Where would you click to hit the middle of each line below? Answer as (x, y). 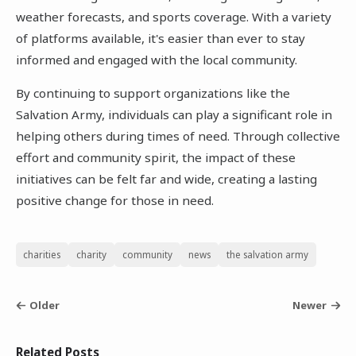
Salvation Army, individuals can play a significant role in (174, 114)
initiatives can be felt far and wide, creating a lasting (166, 178)
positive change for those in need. (114, 200)
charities (42, 255)
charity (92, 255)
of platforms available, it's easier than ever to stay (160, 38)
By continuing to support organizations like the (153, 93)
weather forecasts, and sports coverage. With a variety (173, 16)
